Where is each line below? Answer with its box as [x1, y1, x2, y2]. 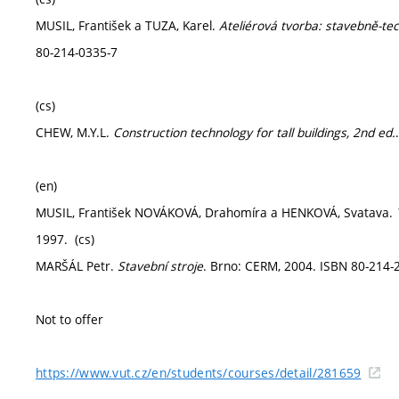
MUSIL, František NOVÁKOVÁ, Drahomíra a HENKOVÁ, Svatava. [36, 204, 396, 221]
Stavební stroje [118, 257, 203, 274]
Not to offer [36, 311, 103, 328]
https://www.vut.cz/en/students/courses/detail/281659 [36, 364, 362, 381]
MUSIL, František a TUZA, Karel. [36, 17, 219, 34]
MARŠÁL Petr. [36, 257, 118, 274]
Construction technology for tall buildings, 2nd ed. [113, 124, 395, 141]
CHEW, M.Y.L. [36, 124, 113, 141]
